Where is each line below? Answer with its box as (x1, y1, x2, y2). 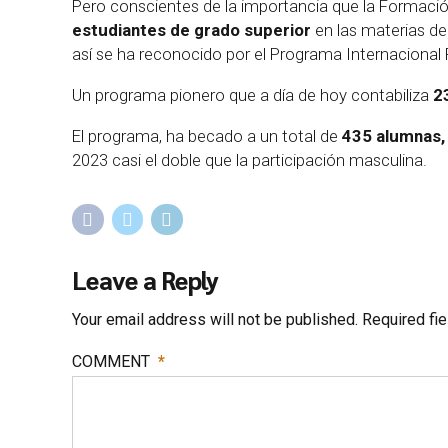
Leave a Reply (72, 263, 219, 297)
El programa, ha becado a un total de (72, 125, 342, 146)
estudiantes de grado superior (72, 20, 311, 41)
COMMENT (72, 351, 150, 371)
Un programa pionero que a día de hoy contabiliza (72, 84, 433, 105)
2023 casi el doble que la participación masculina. (72, 149, 427, 170)
